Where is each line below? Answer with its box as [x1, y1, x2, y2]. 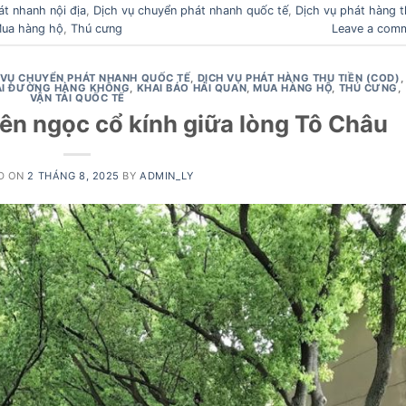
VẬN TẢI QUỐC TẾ [29, 92, 125, 105]
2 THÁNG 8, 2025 [27, 169, 120, 183]
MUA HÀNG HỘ [253, 82, 333, 95]
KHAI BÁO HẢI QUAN [136, 82, 247, 95]
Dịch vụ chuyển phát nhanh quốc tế [93, 3, 288, 17]
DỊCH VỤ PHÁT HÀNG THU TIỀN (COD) [197, 72, 401, 85]
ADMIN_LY [140, 169, 194, 183]
